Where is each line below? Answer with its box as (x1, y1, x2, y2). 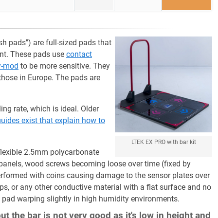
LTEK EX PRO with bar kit (131, 139, 196, 145)
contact (66, 50, 92, 59)
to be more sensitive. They (18, 61, 110, 71)
